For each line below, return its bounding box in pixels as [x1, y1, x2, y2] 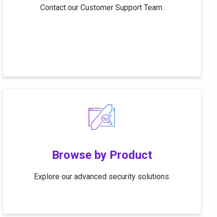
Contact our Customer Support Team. [40, 3, 164, 12]
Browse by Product [52, 148, 153, 162]
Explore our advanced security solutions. [33, 172, 170, 181]
